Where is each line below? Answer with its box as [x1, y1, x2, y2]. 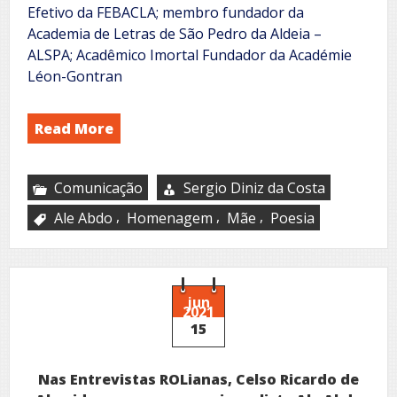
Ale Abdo [54, 207, 113, 228]
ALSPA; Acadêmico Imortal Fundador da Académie [27, 44, 352, 65]
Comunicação [54, 177, 143, 198]
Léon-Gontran [27, 66, 122, 86]
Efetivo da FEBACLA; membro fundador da [27, 2, 304, 22]
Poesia [270, 207, 315, 228]
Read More [35, 118, 113, 138]
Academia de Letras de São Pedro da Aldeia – [27, 23, 322, 43]
